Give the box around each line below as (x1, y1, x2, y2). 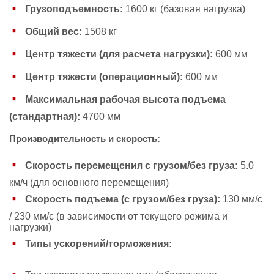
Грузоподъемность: (25, 3, 123, 14)
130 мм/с (220, 193, 262, 204)
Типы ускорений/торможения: (25, 238, 172, 249)
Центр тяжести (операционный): (25, 71, 183, 82)
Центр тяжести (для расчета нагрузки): (25, 48, 213, 59)
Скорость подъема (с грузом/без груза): (25, 193, 220, 204)
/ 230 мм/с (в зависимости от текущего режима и (9, 211, 228, 221)
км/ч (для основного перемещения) (9, 177, 169, 188)
